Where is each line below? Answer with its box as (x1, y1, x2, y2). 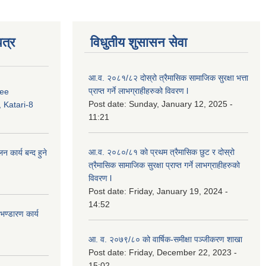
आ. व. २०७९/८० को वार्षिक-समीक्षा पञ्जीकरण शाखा (88, 234, 242, 244)
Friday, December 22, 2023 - (129, 247, 237, 257)
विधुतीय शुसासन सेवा (90, 34, 187, 50)
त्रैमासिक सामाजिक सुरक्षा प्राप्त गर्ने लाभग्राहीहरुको (88, 160, 240, 170)
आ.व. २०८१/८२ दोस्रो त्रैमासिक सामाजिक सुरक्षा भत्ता (88, 72, 248, 83)
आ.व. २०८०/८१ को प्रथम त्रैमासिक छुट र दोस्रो (88, 147, 235, 157)
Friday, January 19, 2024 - (129, 186, 228, 196)
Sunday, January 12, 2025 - (129, 99, 233, 109)
